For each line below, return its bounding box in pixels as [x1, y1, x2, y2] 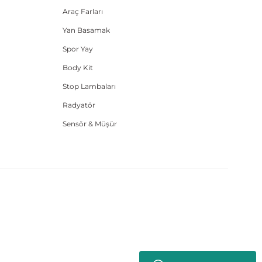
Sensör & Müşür [62, 119, 117, 128]
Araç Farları [62, 7, 103, 16]
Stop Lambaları [62, 82, 116, 91]
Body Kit [62, 63, 93, 72]
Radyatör [62, 101, 95, 109]
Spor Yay [62, 44, 93, 53]
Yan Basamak [62, 26, 110, 35]
